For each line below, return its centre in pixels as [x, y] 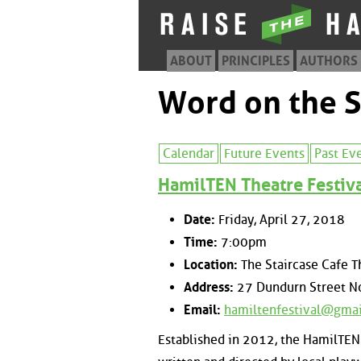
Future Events [264, 154]
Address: [209, 287]
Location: [211, 264]
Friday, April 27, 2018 [280, 219]
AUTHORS [329, 61]
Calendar [189, 154]
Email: [202, 309]
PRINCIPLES [256, 61]
